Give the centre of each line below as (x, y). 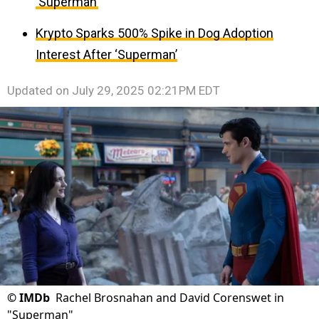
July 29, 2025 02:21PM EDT (146, 90)
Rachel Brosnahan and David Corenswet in (170, 298)
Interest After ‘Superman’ (106, 54)
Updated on (40, 90)
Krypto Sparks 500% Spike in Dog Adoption (155, 33)
